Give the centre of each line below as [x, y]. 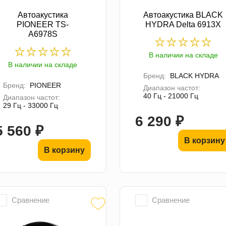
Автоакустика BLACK [183, 15]
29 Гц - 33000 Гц [30, 105]
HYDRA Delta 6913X [183, 24]
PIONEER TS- [43, 24]
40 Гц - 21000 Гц [171, 96]
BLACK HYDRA [194, 75]
